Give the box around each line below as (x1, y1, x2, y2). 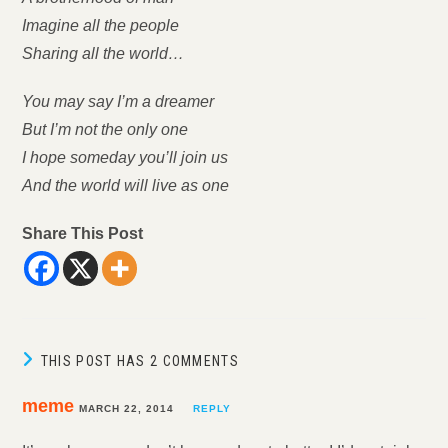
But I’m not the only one (22, 121, 189, 138)
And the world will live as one (22, 177, 230, 194)
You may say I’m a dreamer (22, 93, 215, 110)
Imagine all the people (22, 17, 180, 34)
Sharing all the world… (22, 45, 185, 62)
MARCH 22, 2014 (79, 403, 175, 414)
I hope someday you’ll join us (22, 149, 229, 166)
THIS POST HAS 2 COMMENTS (40, 353, 239, 369)
